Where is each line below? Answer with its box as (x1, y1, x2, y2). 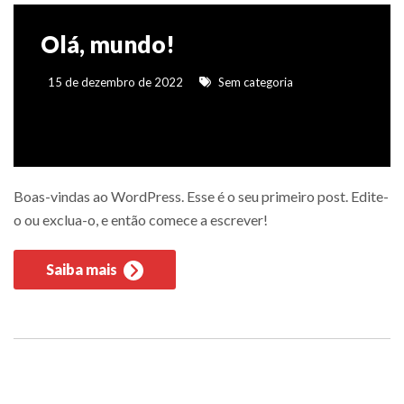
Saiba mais (46, 261, 120, 279)
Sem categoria (216, 75, 293, 90)
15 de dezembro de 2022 (45, 75, 183, 90)
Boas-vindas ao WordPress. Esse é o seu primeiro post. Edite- (14, 188, 389, 206)
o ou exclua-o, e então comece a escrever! (14, 211, 268, 229)
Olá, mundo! (41, 30, 175, 60)
